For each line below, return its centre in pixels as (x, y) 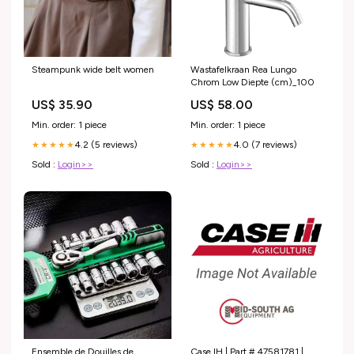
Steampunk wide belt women (93, 69)
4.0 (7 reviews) (265, 144)
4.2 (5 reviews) (106, 144)
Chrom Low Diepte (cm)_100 (252, 82)
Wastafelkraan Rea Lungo (243, 69)
